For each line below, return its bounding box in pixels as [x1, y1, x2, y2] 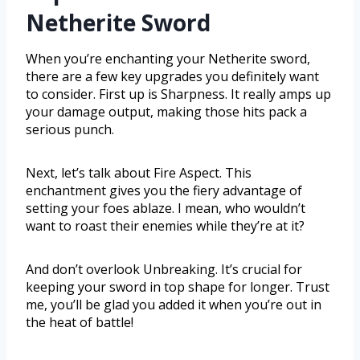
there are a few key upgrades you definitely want [26, 67, 319, 85]
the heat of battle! [26, 313, 133, 331]
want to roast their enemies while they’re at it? [26, 216, 305, 235]
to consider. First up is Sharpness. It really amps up [26, 84, 331, 103]
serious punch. [26, 120, 114, 138]
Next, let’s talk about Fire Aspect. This [26, 163, 252, 182]
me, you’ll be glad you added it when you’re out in [26, 295, 321, 313]
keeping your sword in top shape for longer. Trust [26, 277, 329, 296]
